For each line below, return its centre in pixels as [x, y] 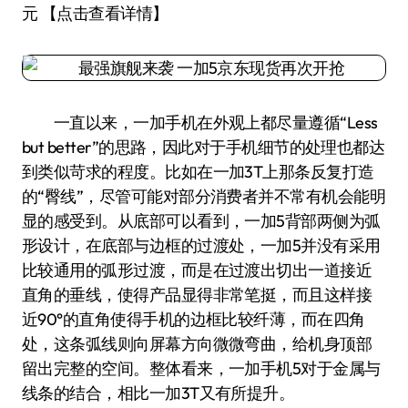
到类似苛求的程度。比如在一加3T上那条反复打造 [198, 172]
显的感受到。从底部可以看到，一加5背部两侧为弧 [201, 221]
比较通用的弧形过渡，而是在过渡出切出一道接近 [197, 270]
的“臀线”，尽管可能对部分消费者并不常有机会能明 [204, 196]
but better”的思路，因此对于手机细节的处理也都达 [204, 147]
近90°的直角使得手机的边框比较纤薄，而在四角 [194, 319]
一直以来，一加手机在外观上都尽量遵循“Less [200, 122]
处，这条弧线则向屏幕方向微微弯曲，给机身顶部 [197, 344]
